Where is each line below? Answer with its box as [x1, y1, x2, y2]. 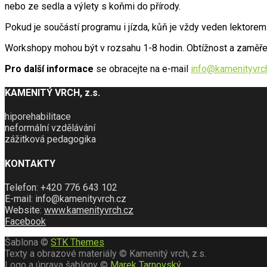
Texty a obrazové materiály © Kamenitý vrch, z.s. [5, 247, 206, 259]
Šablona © [5, 236, 51, 248]
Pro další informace [5, 63, 96, 74]
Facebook [5, 215, 46, 227]
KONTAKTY [5, 157, 55, 169]
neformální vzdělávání [5, 122, 95, 134]
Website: [5, 204, 44, 216]
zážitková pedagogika [5, 133, 96, 145]
